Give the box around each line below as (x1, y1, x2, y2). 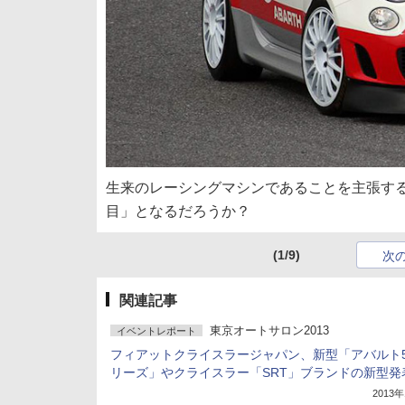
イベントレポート (117, 325, 196, 337)
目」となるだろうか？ (106, 203, 250, 220)
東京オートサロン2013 (210, 324, 329, 338)
